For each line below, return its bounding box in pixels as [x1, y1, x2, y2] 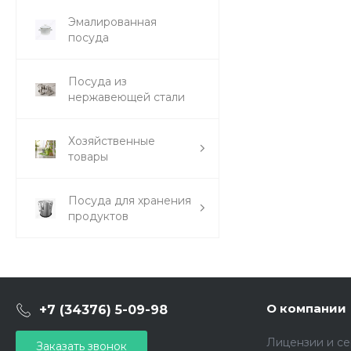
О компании [266, 301, 346, 316]
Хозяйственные [68, 133, 155, 148]
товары [68, 149, 108, 164]
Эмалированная [68, 14, 157, 29]
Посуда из [68, 74, 127, 89]
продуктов [68, 208, 128, 223]
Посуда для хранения [68, 193, 191, 208]
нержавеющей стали [68, 89, 185, 104]
